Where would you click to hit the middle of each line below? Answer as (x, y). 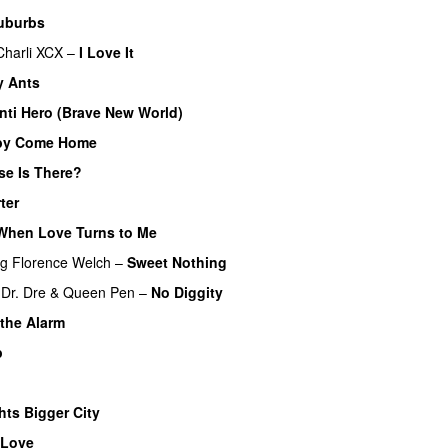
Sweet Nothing (177, 261)
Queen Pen (99, 291)
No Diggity (187, 291)
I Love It (106, 51)
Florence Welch (61, 261)
